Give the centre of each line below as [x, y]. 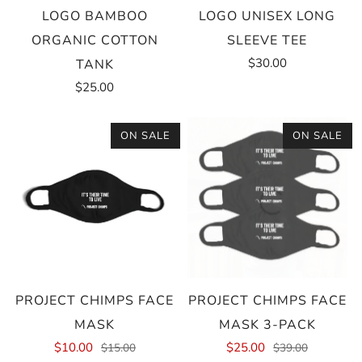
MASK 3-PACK [267, 324]
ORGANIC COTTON [95, 41]
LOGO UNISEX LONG [267, 17]
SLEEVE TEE [267, 41]
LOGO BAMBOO [95, 17]
